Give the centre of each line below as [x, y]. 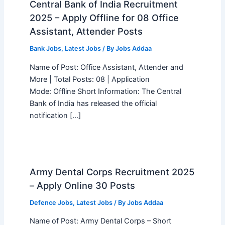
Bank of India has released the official [93, 103]
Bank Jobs [45, 49]
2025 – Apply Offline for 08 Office [104, 18]
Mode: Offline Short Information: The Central [105, 91]
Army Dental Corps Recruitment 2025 [112, 172]
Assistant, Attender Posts [86, 31]
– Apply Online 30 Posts [82, 185]
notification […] [55, 115]
